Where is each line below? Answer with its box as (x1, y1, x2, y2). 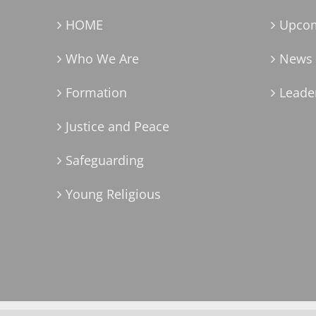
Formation (66, 83, 128, 101)
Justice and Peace (66, 117, 170, 135)
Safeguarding (66, 151, 145, 169)
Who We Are (66, 49, 140, 67)
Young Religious (66, 185, 162, 202)
